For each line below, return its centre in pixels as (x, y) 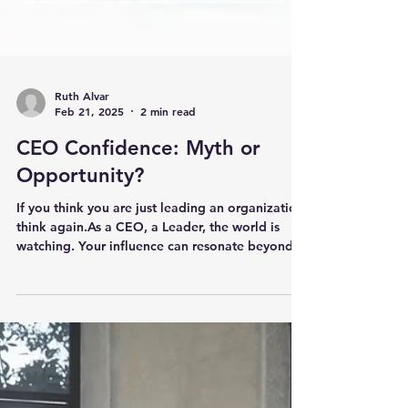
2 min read (168, 144)
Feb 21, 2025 (89, 144)
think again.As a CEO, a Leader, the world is (148, 260)
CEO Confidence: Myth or (138, 181)
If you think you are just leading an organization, (162, 240)
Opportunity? (80, 208)
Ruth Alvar (82, 128)
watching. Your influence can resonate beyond (155, 279)
